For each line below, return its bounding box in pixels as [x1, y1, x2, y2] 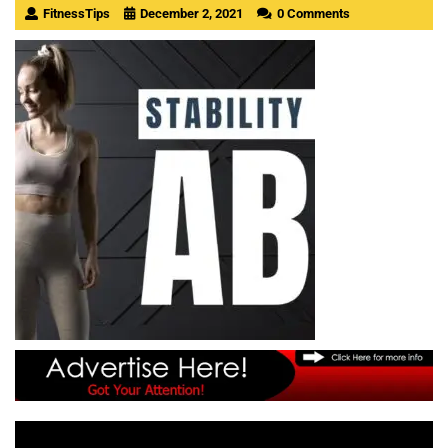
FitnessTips [43, 5, 110, 21]
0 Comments [277, 5, 350, 21]
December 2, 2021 [140, 5, 243, 21]
